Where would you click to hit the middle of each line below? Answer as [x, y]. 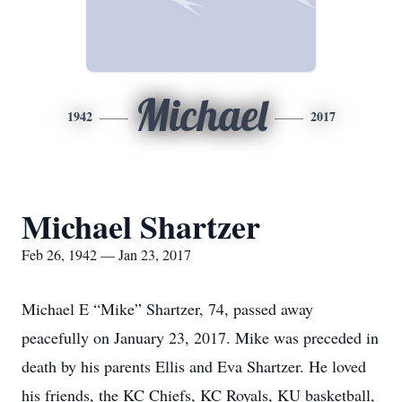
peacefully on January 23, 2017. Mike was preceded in [200, 337]
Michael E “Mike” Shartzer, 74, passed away [167, 309]
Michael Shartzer [141, 226]
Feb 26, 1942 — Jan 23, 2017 [106, 254]
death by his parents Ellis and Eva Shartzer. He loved [194, 366]
